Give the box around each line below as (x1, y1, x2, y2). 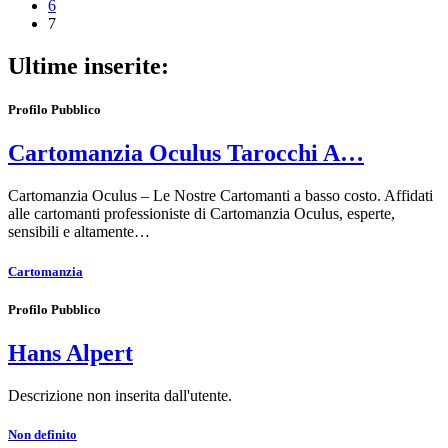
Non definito (8, 426, 77, 442)
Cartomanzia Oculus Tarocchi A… (8, 140, 364, 167)
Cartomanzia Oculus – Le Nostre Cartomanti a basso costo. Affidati (8, 187, 433, 205)
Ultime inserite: (8, 53, 169, 80)
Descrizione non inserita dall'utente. (8, 386, 232, 404)
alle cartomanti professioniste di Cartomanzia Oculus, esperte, (8, 205, 395, 223)
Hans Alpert (8, 339, 133, 366)
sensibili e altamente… (8, 223, 150, 241)
